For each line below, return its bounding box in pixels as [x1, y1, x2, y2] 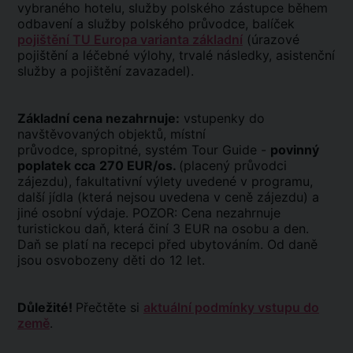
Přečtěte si [76, 299, 143, 315]
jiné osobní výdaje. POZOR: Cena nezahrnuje [17, 205, 281, 221]
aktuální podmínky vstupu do [143, 299, 319, 315]
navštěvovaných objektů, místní [17, 126, 206, 142]
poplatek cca [17, 158, 95, 173]
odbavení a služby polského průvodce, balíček [17, 16, 295, 32]
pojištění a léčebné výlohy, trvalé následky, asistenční [17, 47, 335, 63]
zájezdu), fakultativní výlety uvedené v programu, [17, 173, 313, 189]
